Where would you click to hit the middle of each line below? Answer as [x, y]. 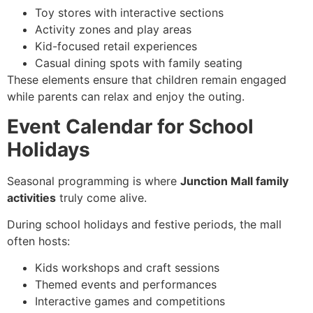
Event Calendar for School [130, 126]
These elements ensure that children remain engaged [147, 80]
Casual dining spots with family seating [139, 63]
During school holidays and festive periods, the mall [144, 224]
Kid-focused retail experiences [116, 46]
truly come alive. [101, 197]
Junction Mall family [234, 181]
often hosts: [38, 241]
